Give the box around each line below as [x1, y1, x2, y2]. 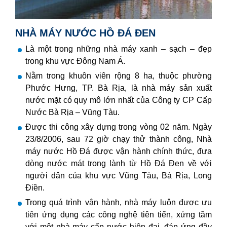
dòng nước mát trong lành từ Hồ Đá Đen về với [25, 159, 212, 168]
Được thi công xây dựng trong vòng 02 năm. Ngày [25, 123, 212, 132]
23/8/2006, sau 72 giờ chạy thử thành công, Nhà [25, 135, 212, 144]
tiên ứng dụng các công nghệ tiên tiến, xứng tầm [25, 210, 212, 219]
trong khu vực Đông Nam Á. [25, 57, 125, 66]
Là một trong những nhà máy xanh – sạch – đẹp [25, 45, 212, 54]
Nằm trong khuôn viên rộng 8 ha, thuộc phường [25, 71, 212, 81]
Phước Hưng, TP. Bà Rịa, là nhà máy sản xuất [25, 84, 212, 93]
